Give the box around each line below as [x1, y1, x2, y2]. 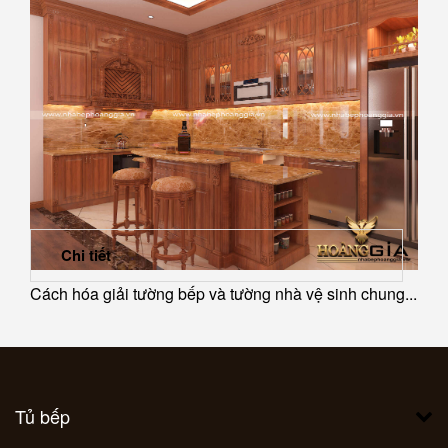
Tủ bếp [15, 403, 70, 430]
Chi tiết [61, 244, 111, 267]
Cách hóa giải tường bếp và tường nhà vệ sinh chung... [30, 281, 417, 305]
